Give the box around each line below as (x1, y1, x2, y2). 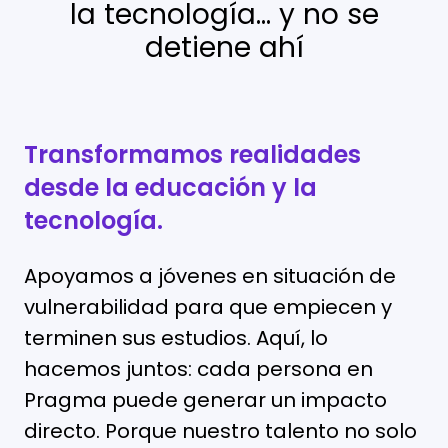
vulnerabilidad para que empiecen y (24, 292, 392, 321)
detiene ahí (144, 27, 304, 67)
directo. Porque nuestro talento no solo (24, 416, 417, 445)
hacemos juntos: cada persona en (24, 354, 373, 383)
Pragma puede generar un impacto (24, 385, 387, 414)
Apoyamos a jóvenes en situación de (24, 261, 396, 290)
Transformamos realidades (24, 137, 361, 171)
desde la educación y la (24, 170, 317, 204)
